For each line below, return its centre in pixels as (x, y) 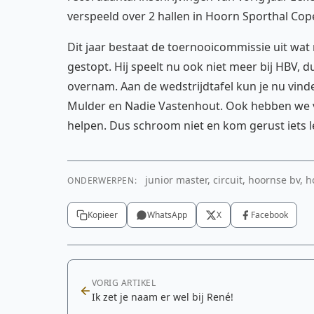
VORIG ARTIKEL (124, 283)
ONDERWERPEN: (102, 180)
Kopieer (103, 215)
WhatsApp (167, 215)
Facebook (269, 215)
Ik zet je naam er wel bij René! (163, 297)
